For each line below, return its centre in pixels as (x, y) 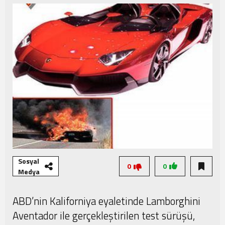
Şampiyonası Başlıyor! (59, 14)
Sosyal (28, 161)
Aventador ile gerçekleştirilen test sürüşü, (104, 216)
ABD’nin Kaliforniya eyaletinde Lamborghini (106, 201)
